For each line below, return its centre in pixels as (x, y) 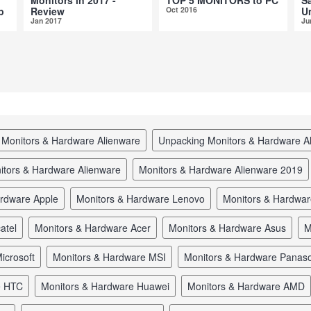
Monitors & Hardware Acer (97, 227)
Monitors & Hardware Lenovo (145, 198)
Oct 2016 (182, 9)
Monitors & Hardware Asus (232, 227)
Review (48, 11)
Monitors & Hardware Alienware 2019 (225, 169)
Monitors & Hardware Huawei (109, 286)
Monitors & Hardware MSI (114, 257)
